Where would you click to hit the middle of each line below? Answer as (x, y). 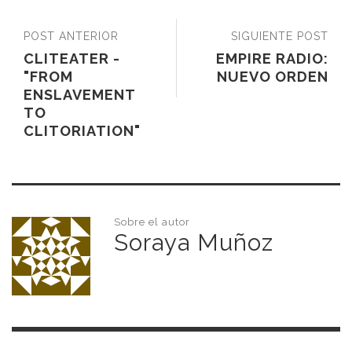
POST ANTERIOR (71, 36)
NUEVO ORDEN (273, 76)
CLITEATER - (72, 58)
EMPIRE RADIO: (272, 58)
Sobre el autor (152, 222)
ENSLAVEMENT (79, 94)
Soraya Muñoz (194, 242)
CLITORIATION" (82, 130)
